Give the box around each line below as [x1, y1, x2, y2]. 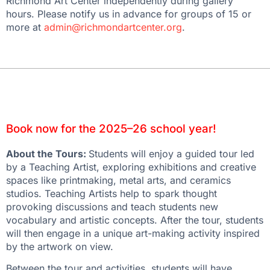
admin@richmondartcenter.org [44, 21, 182, 34]
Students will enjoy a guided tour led [89, 147, 254, 160]
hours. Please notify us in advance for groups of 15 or [6, 8, 251, 20]
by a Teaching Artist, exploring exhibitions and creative [6, 160, 256, 173]
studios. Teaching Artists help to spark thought [6, 187, 217, 199]
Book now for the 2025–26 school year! [6, 121, 219, 136]
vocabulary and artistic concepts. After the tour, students [6, 213, 263, 226]
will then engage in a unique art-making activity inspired [6, 227, 260, 239]
